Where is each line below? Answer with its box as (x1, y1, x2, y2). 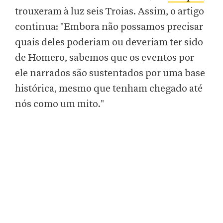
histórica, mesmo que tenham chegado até (15, 84, 203, 94)
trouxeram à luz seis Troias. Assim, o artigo (15, 6, 204, 17)
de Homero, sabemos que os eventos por (15, 53, 194, 63)
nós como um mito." (15, 99, 104, 110)
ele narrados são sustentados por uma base (15, 68, 205, 79)
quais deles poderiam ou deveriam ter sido (15, 37, 203, 48)
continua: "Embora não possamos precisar (15, 22, 203, 32)
